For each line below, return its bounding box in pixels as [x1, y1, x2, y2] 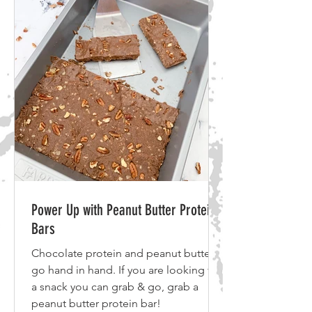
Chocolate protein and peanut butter [31, 247, 214, 260]
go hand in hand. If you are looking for [31, 263, 221, 276]
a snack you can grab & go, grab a [31, 280, 198, 293]
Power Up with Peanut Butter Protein [31, 201, 216, 219]
